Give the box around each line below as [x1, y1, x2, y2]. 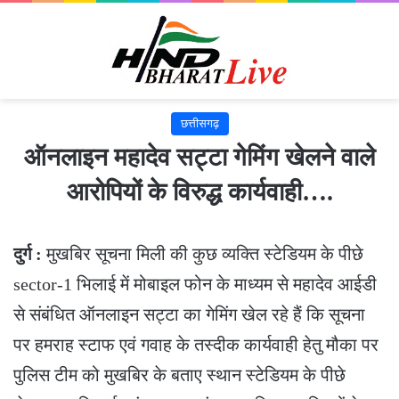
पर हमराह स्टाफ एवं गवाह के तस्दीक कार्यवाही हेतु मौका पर [13, 334, 379, 354]
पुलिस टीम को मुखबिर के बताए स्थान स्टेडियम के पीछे [13, 364, 346, 385]
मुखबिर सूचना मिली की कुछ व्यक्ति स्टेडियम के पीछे [42, 243, 363, 264]
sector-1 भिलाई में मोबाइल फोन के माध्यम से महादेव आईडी [13, 273, 377, 294]
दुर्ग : [13, 243, 42, 264]
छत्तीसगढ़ [180, 116, 219, 130]
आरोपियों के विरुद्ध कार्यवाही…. [66, 177, 333, 206]
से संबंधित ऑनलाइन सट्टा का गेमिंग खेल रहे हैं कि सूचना [13, 304, 365, 324]
